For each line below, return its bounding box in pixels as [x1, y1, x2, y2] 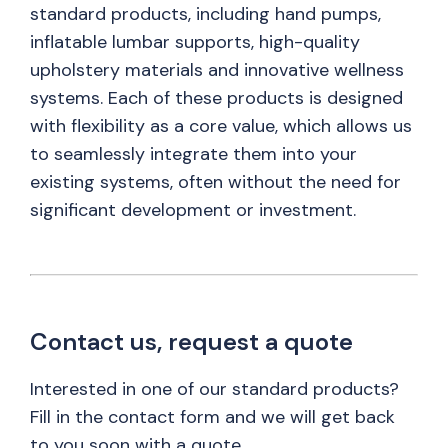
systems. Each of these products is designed [30, 86, 403, 110]
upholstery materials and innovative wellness [30, 58, 404, 82]
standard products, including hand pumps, [30, 2, 381, 26]
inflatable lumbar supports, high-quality [30, 30, 360, 54]
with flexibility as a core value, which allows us [30, 114, 412, 138]
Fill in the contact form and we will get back [30, 405, 395, 429]
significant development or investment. [30, 198, 356, 222]
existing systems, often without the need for [30, 170, 401, 194]
